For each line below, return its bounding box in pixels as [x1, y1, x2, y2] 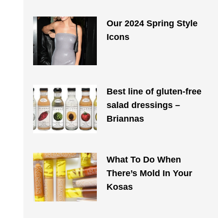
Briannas [106, 114, 144, 124]
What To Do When [106, 155, 181, 164]
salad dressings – [106, 100, 180, 110]
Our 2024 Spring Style [106, 18, 198, 28]
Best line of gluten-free [106, 87, 201, 96]
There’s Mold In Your [106, 168, 192, 178]
